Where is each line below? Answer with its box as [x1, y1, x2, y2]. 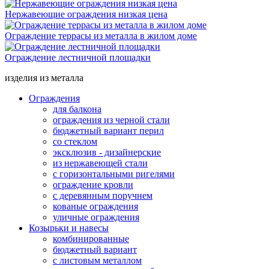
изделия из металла [5, 72, 83, 83]
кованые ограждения [53, 201, 138, 211]
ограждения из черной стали [53, 114, 170, 125]
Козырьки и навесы [29, 222, 109, 233]
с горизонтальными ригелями [53, 168, 175, 179]
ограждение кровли [53, 179, 133, 190]
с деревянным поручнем [53, 190, 153, 201]
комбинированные [53, 233, 129, 244]
